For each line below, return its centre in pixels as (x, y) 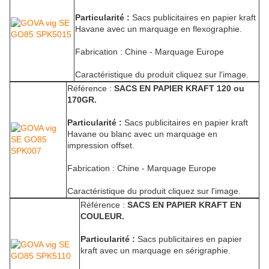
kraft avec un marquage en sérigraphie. (156, 251)
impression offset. (101, 146)
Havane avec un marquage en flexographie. (159, 29)
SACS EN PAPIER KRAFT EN (184, 205)
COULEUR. (102, 216)
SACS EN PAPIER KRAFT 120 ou (179, 89)
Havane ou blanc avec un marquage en (142, 134)
